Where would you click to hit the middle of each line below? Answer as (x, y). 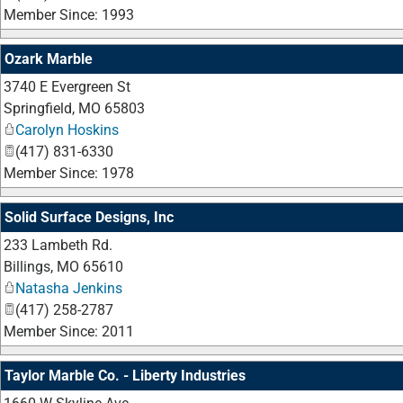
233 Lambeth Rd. (58, 245)
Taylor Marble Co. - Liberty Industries (125, 376)
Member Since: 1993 (69, 15)
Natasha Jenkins (69, 288)
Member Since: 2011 (69, 331)
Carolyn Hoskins (67, 130)
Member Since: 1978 (69, 173)
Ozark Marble (49, 59)
